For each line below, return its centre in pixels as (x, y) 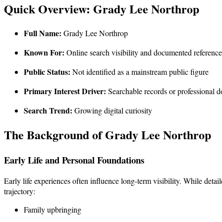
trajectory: (20, 191)
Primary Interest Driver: (65, 91)
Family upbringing (53, 210)
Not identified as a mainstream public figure (139, 71)
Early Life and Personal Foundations (74, 160)
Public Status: (47, 71)
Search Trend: (48, 110)
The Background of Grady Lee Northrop (108, 134)
